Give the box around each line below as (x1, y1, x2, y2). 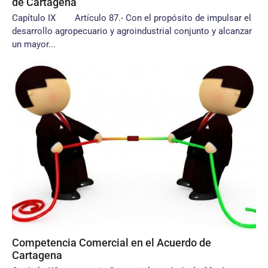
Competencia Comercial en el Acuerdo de (12, 236, 211, 249)
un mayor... (12, 39, 56, 50)
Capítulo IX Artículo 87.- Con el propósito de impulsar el (12, 13, 251, 23)
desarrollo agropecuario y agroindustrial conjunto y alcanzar (12, 26, 252, 36)
